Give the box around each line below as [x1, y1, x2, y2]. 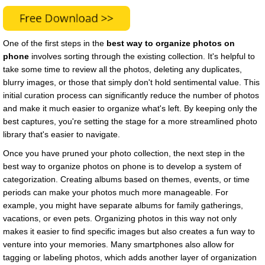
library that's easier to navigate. [3, 130, 120, 140]
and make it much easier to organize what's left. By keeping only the [3, 104, 257, 114]
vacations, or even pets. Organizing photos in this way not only [3, 214, 237, 224]
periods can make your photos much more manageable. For [3, 188, 228, 198]
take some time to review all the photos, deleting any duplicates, [3, 64, 242, 75]
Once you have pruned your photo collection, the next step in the [3, 148, 245, 159]
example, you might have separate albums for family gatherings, [3, 201, 243, 211]
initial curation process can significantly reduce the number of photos [3, 91, 259, 101]
